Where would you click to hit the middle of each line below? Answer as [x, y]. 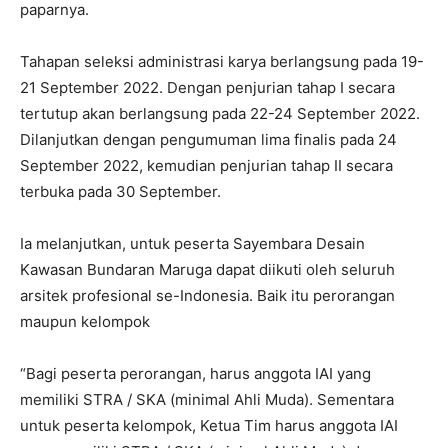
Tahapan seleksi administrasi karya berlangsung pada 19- [222, 61]
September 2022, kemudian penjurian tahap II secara [206, 165]
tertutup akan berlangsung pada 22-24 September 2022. [220, 113]
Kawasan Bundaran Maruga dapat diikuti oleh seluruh [207, 269]
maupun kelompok [85, 321]
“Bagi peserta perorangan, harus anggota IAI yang [195, 373]
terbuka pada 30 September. [120, 191]
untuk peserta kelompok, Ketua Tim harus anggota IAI [209, 425]
